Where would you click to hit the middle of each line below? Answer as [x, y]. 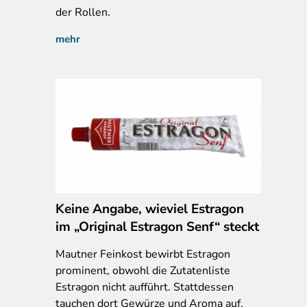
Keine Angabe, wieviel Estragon [150, 209]
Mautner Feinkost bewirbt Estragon [143, 254]
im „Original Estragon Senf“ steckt [157, 226]
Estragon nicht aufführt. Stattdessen [145, 287]
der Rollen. [83, 12]
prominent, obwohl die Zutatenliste [143, 270]
